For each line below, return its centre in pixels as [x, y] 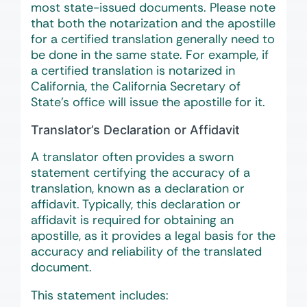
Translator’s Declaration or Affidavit [135, 130]
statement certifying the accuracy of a [140, 173]
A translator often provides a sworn [132, 157]
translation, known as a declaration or [138, 188]
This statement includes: [100, 295]
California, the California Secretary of [136, 86]
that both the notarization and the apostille [153, 23]
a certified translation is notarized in [133, 71]
